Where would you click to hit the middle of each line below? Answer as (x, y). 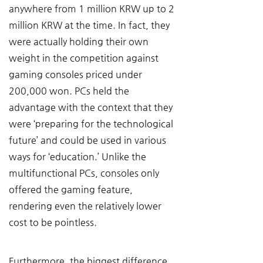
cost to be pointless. (53, 222)
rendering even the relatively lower (86, 206)
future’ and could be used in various (89, 140)
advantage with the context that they (92, 107)
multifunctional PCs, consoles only (85, 173)
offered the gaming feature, (72, 189)
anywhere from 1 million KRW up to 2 (93, 9)
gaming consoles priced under (77, 74)
